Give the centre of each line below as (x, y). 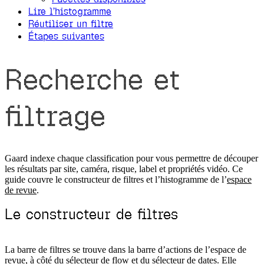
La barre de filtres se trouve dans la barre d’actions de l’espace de (126, 250)
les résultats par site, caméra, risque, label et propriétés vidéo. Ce (124, 169)
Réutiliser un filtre (71, 24)
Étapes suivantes (66, 36)
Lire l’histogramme (70, 11)
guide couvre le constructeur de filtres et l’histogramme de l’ (116, 180)
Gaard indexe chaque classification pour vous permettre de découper (131, 159)
